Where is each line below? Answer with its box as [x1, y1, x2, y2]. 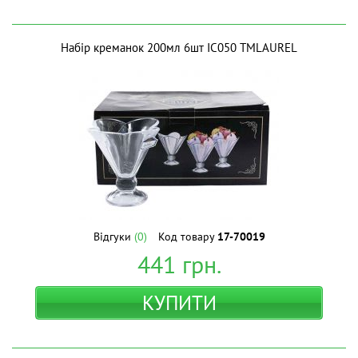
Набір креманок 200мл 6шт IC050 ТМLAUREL [61, 40, 297, 55]
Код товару [157, 229, 217, 244]
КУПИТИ [141, 290, 217, 316]
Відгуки [93, 229, 134, 244]
